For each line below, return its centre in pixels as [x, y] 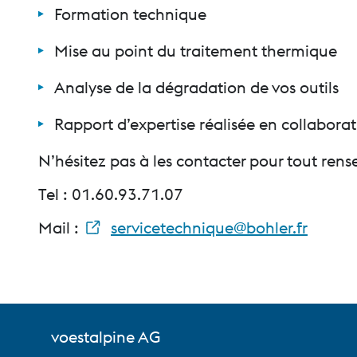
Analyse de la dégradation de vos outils [196, 87]
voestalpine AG [106, 302]
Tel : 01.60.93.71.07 [111, 194]
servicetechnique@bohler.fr [209, 228]
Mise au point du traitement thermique [196, 51]
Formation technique [130, 14]
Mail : [61, 228]
